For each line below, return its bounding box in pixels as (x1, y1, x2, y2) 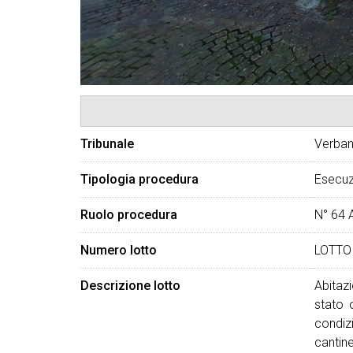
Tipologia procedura (80, 172, 199, 187)
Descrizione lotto (80, 278, 180, 293)
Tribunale (80, 136, 134, 151)
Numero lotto (80, 243, 157, 258)
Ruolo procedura (80, 207, 177, 222)
